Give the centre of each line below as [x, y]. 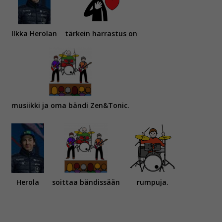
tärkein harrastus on [101, 34]
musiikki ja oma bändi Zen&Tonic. [70, 106]
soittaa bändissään [86, 182]
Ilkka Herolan [34, 34]
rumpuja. [153, 182]
